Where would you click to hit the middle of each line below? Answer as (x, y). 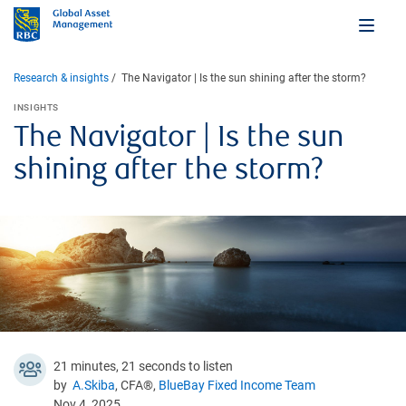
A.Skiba (94, 385)
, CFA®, (137, 385)
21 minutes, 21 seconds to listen (143, 366)
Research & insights (61, 77)
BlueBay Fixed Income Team (237, 385)
